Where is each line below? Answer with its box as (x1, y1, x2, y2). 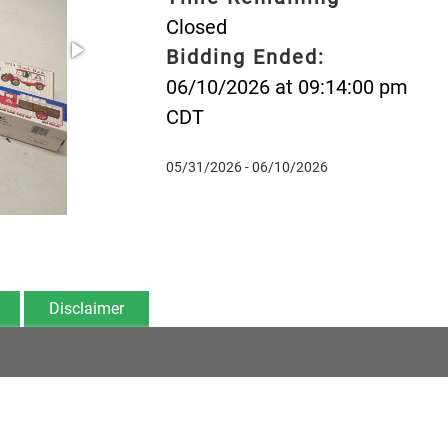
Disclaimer (49, 298, 124, 318)
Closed (165, 14, 227, 39)
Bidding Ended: (165, 44, 325, 69)
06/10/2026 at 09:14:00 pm (165, 74, 408, 99)
